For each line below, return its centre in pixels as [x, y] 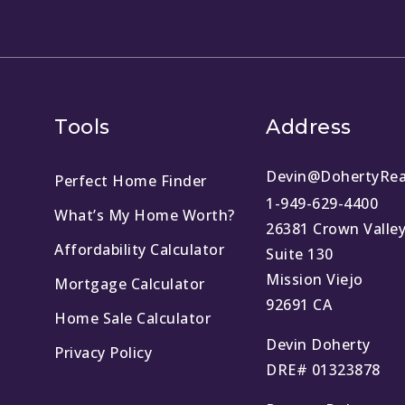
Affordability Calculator [140, 250]
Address [309, 127]
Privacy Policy [104, 353]
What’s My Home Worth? [145, 216]
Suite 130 [300, 254]
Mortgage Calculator [130, 284]
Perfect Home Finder [131, 181]
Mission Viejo [315, 280]
